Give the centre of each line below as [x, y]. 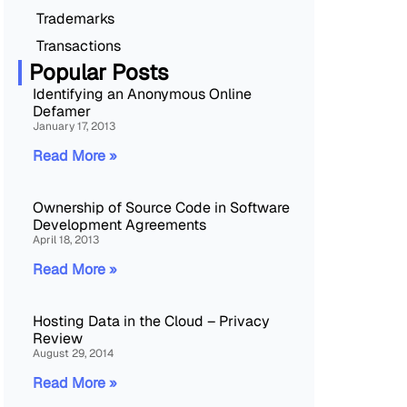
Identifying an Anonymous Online [142, 94]
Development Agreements [119, 224]
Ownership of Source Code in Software [161, 207]
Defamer [62, 111]
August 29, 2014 [73, 353]
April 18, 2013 [66, 239]
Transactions [79, 45]
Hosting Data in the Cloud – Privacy [151, 321]
